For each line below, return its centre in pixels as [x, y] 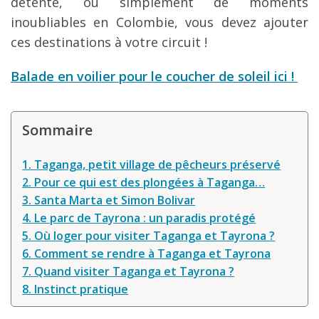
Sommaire [58, 130]
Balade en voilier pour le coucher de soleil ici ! [154, 77]
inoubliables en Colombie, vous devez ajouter [159, 22]
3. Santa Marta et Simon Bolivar [109, 200]
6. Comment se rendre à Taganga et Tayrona [147, 254]
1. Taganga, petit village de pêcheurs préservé [152, 165]
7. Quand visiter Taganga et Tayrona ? [129, 272]
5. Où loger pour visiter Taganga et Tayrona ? [149, 236]
